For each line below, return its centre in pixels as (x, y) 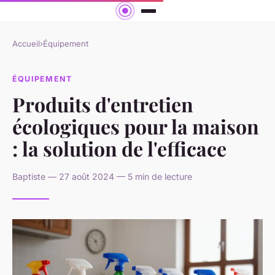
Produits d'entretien (103, 104)
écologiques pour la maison (136, 126)
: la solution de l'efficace (119, 148)
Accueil (26, 44)
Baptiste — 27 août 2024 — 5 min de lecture (102, 176)
